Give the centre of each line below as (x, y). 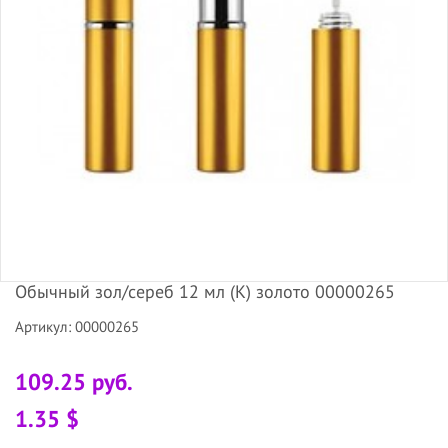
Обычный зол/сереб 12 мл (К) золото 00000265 (205, 291)
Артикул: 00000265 (77, 326)
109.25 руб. (74, 381)
